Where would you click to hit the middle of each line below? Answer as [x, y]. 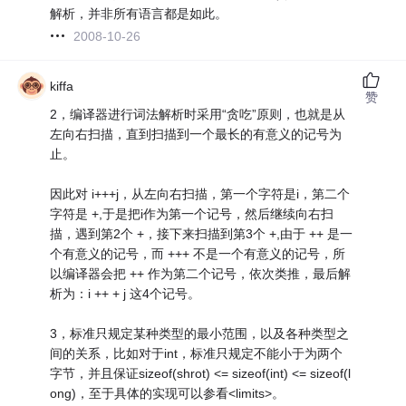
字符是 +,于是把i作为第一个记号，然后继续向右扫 [192, 213]
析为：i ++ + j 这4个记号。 [126, 293]
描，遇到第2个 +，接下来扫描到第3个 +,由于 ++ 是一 [202, 233]
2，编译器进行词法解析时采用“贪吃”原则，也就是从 [198, 114]
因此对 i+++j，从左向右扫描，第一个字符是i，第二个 [200, 193]
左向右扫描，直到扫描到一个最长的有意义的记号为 [196, 134]
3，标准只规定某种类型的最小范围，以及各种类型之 [200, 333]
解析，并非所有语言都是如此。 [139, 13]
